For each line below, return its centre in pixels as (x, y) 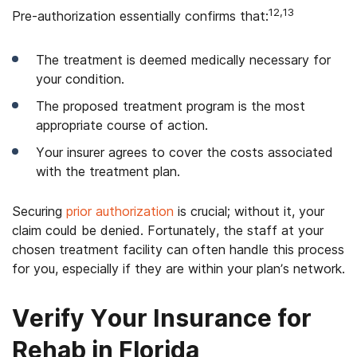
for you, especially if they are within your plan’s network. (178, 269)
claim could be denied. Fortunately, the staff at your (168, 230)
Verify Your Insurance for (162, 318)
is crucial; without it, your (249, 211)
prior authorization (120, 211)
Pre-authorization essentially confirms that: (140, 16)
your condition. (80, 79)
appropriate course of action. (122, 125)
